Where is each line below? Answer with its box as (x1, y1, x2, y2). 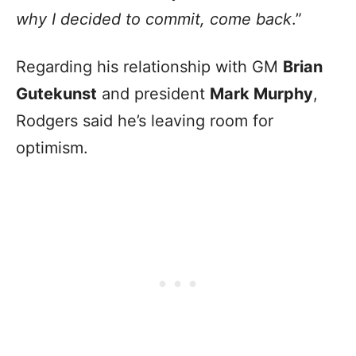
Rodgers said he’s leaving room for (16, 110, 273, 130)
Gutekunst (16, 83, 97, 103)
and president (97, 83, 210, 103)
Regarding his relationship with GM (16, 56, 283, 76)
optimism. (16, 137, 93, 157)
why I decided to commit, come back (16, 9, 292, 29)
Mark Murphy (210, 83, 313, 103)
